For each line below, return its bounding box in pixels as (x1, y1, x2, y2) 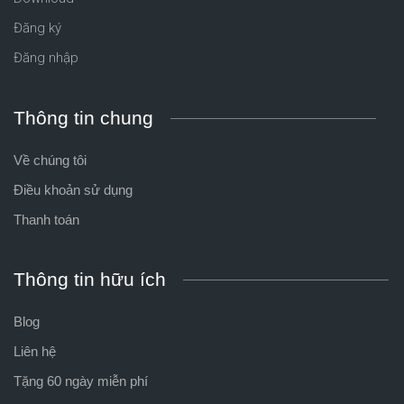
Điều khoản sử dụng (14, 181, 133, 197)
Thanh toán (14, 211, 79, 227)
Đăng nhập (14, 49, 78, 66)
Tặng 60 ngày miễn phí (14, 372, 148, 389)
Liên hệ (14, 343, 56, 359)
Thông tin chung (14, 106, 153, 128)
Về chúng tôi (14, 151, 87, 168)
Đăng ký (14, 19, 61, 36)
